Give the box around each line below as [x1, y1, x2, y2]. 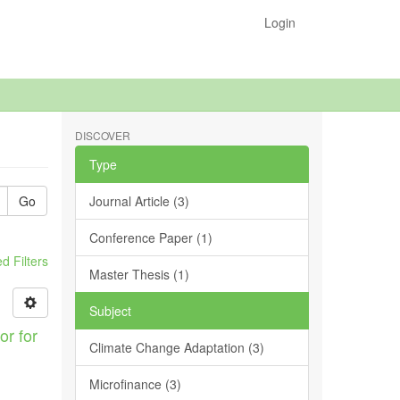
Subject [88, 302, 131, 320]
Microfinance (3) [88, 375, 181, 393]
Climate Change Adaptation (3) [88, 338, 264, 356]
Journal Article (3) [88, 192, 189, 210]
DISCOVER [74, 128, 130, 143]
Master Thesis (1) [88, 265, 189, 283]
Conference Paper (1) [88, 229, 212, 246]
